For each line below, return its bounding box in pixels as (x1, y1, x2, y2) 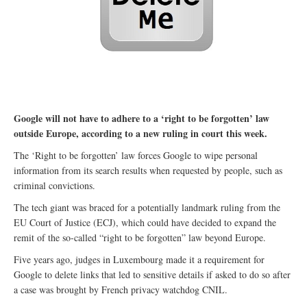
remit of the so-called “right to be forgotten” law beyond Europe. (14, 231, 266, 245)
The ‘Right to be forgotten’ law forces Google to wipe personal (14, 149, 258, 162)
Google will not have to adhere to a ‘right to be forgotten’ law (14, 111, 269, 126)
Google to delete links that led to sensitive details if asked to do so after (14, 268, 291, 282)
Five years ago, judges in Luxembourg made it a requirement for (14, 253, 265, 267)
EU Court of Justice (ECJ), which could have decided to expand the (14, 216, 276, 230)
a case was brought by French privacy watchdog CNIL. (14, 283, 228, 297)
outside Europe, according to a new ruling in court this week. (14, 126, 267, 141)
